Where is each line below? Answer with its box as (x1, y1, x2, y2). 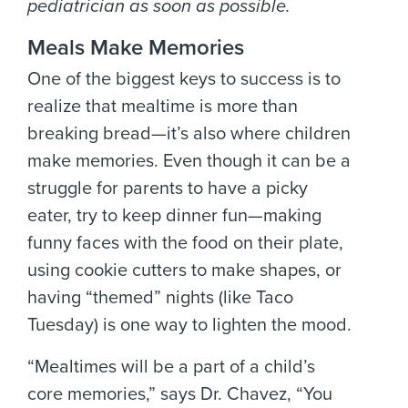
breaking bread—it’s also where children (27, 123, 351, 145)
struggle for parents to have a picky (27, 178, 308, 199)
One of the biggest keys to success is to (27, 68, 341, 90)
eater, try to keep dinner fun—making (27, 205, 321, 227)
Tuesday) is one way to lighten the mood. (27, 314, 352, 336)
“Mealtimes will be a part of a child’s (27, 356, 315, 378)
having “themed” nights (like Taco (27, 287, 293, 309)
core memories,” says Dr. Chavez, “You (27, 383, 332, 405)
